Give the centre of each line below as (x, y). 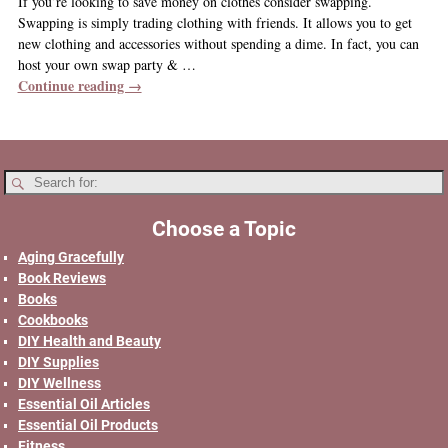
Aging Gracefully (71, 256)
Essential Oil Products (88, 424)
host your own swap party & (99, 64)
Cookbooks (53, 319)
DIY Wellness (59, 382)
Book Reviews (62, 277)
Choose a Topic (224, 228)
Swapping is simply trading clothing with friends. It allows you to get (214, 22)
